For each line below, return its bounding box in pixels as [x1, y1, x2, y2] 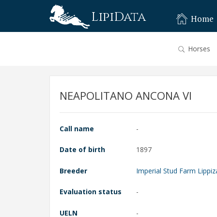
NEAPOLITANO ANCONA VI [60, 88, 192, 103]
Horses [188, 44, 211, 53]
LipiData [91, 9, 146, 26]
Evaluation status [60, 187, 122, 197]
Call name [60, 124, 94, 133]
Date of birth [60, 145, 105, 155]
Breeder [60, 166, 87, 175]
